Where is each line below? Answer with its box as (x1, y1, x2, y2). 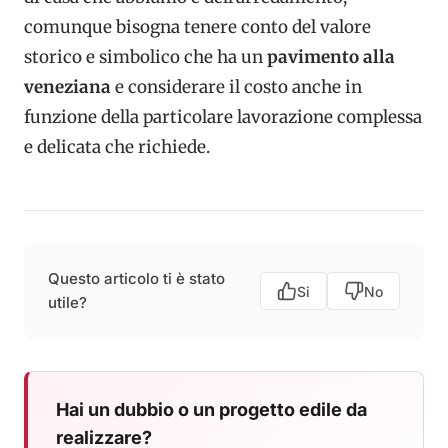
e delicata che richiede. (24, 136, 210, 159)
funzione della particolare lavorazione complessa (24, 106, 422, 129)
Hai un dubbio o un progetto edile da (56, 399, 367, 421)
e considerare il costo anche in (111, 76, 362, 99)
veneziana (24, 76, 111, 99)
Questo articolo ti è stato (48, 269, 225, 289)
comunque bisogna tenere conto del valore (24, 16, 371, 39)
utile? (48, 293, 87, 313)
